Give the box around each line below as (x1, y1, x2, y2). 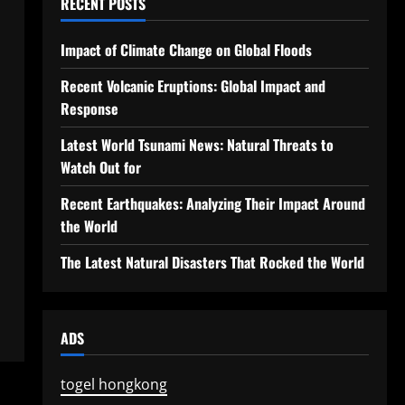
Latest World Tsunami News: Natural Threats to (60, 134, 334, 155)
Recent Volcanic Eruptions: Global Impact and (60, 75, 325, 97)
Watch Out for (60, 156, 141, 178)
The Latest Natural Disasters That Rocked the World (60, 251, 364, 273)
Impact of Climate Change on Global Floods (60, 39, 312, 61)
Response (60, 98, 118, 119)
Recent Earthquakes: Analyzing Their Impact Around (60, 193, 365, 214)
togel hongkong (60, 374, 167, 394)
